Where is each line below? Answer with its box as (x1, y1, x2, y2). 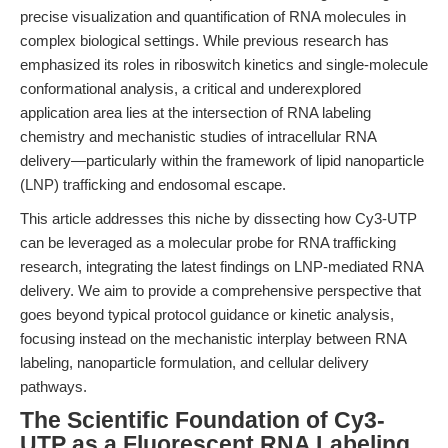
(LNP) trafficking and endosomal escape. (20, 176, 286, 193)
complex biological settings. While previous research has (20, 32, 389, 49)
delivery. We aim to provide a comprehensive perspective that (20, 282, 421, 299)
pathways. (20, 378, 87, 395)
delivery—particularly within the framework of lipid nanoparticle (20, 152, 424, 169)
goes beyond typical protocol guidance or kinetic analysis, (20, 306, 394, 323)
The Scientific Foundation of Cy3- (20, 408, 385, 433)
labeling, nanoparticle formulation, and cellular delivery (20, 354, 369, 371)
